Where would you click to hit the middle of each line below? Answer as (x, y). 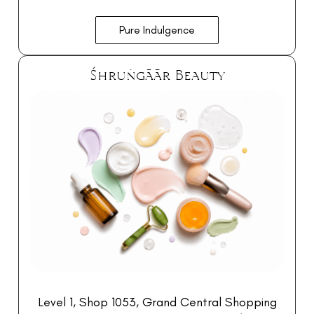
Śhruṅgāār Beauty (157, 75)
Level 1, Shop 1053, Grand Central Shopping (157, 302)
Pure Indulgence (157, 29)
